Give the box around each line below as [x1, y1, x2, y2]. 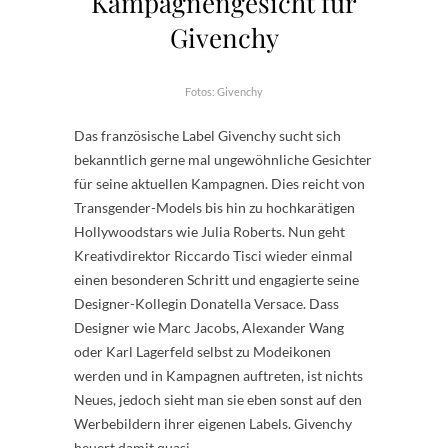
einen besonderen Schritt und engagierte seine [74, 271, 359, 288]
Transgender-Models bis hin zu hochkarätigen [74, 199, 355, 216]
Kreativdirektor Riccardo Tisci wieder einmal [74, 247, 353, 264]
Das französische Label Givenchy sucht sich [74, 127, 341, 144]
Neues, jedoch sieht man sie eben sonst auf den [74, 391, 362, 408]
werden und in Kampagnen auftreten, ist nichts [74, 367, 363, 384]
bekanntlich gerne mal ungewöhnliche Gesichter [74, 151, 372, 168]
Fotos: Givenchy [185, 85, 263, 98]
